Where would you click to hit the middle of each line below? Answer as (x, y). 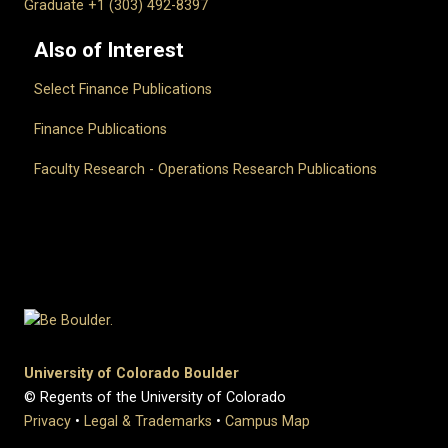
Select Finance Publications (123, 90)
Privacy (47, 422)
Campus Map (267, 422)
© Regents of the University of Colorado (155, 398)
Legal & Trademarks (148, 422)
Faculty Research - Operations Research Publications (205, 170)
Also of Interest (109, 50)
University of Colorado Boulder (131, 374)
